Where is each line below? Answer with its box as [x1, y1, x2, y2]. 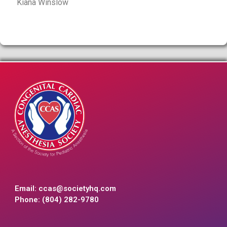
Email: [15, 184, 39, 194]
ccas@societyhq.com [39, 184, 116, 194]
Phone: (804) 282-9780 [15, 195, 99, 205]
